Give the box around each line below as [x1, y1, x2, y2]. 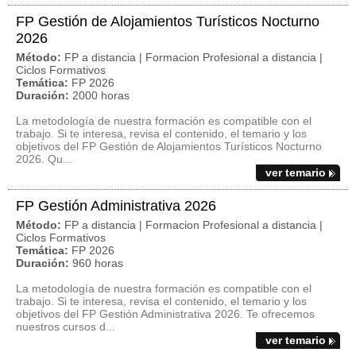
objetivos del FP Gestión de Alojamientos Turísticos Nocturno [16, 140, 322, 153]
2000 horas [72, 89, 130, 102]
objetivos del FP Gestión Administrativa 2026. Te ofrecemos [16, 308, 315, 320]
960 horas [72, 257, 123, 269]
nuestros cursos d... [16, 320, 115, 333]
